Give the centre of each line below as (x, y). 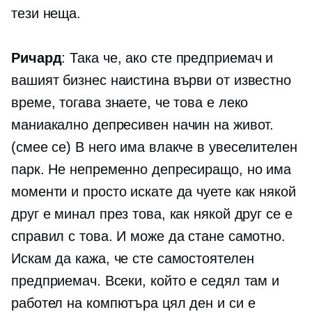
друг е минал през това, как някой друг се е (152, 214)
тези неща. (46, 14)
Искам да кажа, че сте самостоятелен (133, 259)
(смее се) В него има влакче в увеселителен (154, 147)
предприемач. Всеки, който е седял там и (146, 281)
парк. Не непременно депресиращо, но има (151, 170)
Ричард (37, 58)
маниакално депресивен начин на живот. (143, 125)
